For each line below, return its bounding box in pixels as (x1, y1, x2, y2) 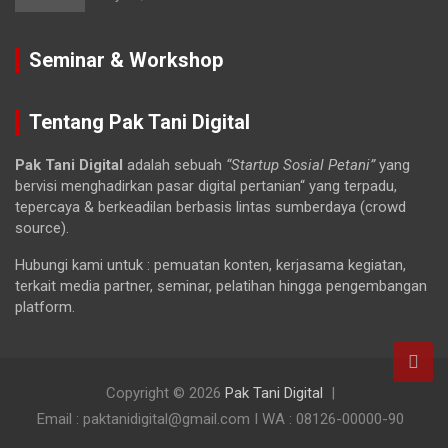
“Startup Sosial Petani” (226, 156, 375, 175)
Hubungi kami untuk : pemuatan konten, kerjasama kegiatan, (15, 256, 406, 275)
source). (15, 219, 69, 238)
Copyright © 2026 (105, 384, 225, 403)
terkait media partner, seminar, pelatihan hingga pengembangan (15, 277, 427, 296)
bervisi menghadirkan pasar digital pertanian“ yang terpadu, (15, 177, 397, 196)
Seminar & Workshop (29, 48, 223, 73)
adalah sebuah (123, 156, 226, 175)
